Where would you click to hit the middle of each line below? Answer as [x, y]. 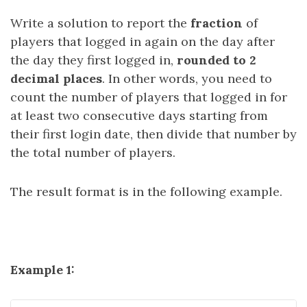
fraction [217, 23]
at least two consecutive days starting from [139, 115]
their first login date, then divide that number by [153, 134]
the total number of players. [93, 152]
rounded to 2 [217, 60]
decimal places [56, 78]
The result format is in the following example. [146, 192]
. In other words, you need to [187, 78]
